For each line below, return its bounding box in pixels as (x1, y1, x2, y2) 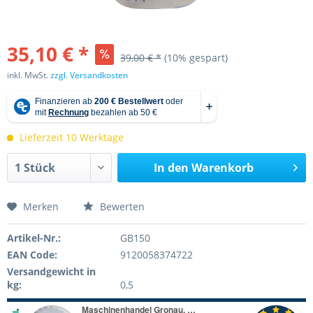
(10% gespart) (164, 51, 228, 64)
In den (153, 160, 189, 175)
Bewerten (97, 199, 145, 213)
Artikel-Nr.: (7, 231, 61, 245)
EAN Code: (7, 247, 57, 261)
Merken (23, 199, 59, 213)
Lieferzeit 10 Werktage (17, 131, 124, 144)
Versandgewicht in (7, 264, 96, 278)
